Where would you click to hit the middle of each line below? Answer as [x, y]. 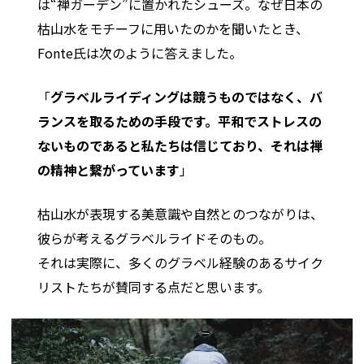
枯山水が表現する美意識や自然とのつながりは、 [181, 213]
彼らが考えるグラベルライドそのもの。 [155, 238]
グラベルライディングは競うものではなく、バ [187, 96]
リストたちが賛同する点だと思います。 [154, 286]
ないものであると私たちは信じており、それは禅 [180, 145]
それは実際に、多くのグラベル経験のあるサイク [181, 262]
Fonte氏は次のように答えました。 [140, 52]
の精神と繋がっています [109, 169]
